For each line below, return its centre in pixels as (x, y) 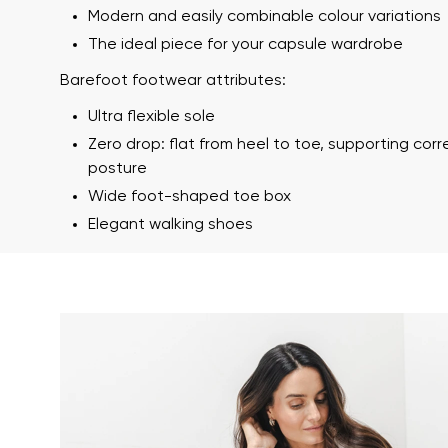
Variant (381, 325)
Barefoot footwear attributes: (173, 81)
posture (117, 169)
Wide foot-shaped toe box (189, 197)
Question (386, 429)
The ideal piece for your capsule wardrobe (245, 45)
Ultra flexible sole (151, 117)
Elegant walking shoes (170, 225)
